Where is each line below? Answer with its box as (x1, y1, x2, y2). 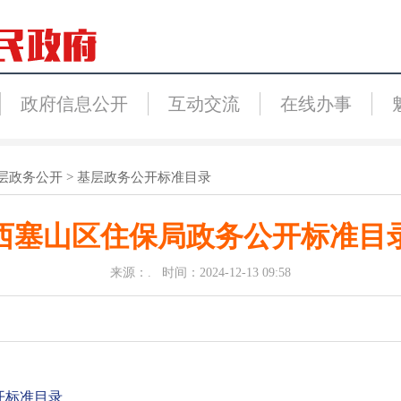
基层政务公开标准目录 (76, 170, 211, 184)
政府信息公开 (20, 94, 128, 114)
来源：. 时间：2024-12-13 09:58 (110, 266, 291, 279)
